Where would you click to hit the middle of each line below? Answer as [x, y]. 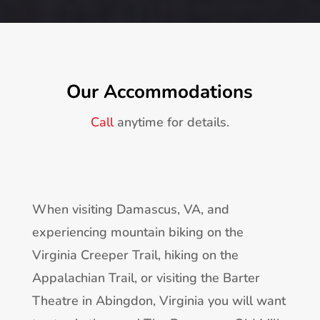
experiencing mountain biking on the [137, 232]
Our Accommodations [160, 91]
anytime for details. [171, 122]
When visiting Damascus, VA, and [130, 209]
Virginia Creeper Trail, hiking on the [135, 255]
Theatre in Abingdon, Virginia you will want [159, 300]
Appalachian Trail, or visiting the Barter [146, 277]
